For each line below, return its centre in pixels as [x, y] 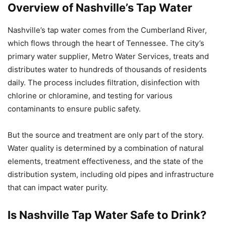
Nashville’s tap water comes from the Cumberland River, [107, 30]
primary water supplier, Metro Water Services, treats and [108, 56]
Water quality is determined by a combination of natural [106, 148]
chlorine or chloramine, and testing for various [90, 96]
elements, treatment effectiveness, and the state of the [105, 161]
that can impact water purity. [58, 188]
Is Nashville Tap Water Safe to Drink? [107, 215]
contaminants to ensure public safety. [74, 109]
